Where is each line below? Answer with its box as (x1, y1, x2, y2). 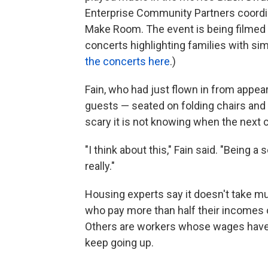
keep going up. (85, 236, 154, 249)
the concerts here (85, 55, 170, 68)
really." (85, 160, 115, 173)
